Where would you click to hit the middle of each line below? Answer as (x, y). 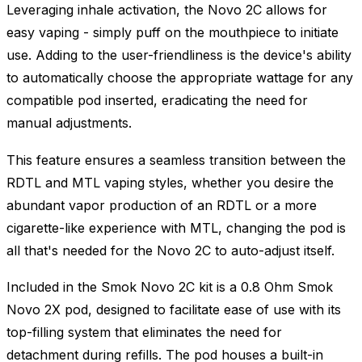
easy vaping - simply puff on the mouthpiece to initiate (173, 33)
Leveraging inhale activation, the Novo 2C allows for (167, 10)
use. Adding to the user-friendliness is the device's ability (179, 55)
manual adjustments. (69, 123)
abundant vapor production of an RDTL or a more (162, 205)
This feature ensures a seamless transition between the (176, 160)
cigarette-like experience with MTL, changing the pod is (176, 227)
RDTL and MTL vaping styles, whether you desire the (170, 182)
